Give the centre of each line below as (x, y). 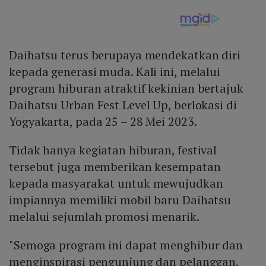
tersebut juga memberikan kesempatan (115, 167)
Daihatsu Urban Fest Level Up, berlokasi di (123, 105)
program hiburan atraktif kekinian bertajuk (126, 88)
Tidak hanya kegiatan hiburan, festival (113, 150)
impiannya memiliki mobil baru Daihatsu (120, 200)
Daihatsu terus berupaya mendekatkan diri (125, 55)
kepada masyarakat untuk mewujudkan (116, 183)
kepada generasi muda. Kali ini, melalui (115, 72)
